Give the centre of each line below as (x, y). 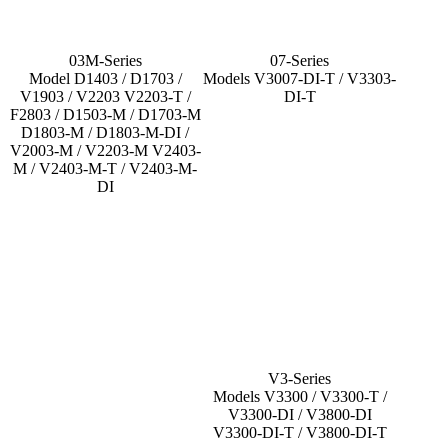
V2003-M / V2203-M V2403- (105, 150)
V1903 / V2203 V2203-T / (105, 96)
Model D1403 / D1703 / (105, 78)
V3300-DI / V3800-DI (299, 414)
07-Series (300, 60)
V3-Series (300, 378)
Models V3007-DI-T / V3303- (300, 78)
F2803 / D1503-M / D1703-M (105, 114)
